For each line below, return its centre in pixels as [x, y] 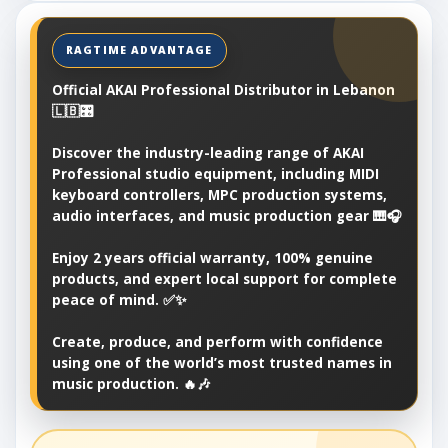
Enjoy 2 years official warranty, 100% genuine [212, 257]
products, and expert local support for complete [224, 278]
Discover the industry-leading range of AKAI [208, 152]
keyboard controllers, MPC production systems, [219, 194]
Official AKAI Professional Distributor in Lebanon [223, 89]
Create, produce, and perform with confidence [217, 341]
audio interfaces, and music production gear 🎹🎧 [227, 215]
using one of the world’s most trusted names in [222, 362]
